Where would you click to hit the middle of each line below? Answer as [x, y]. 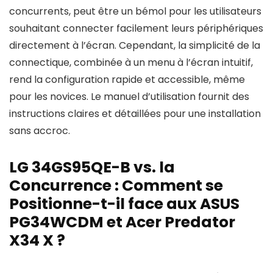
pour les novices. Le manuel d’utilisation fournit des [129, 97]
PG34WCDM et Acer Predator [122, 222]
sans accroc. [40, 131]
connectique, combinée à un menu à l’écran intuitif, [131, 62]
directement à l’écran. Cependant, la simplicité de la [135, 45]
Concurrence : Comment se [116, 186]
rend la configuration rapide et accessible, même [127, 80]
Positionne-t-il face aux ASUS [124, 204]
